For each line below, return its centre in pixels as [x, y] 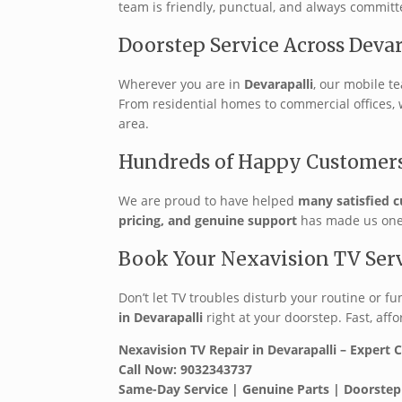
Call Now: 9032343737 [185, 370]
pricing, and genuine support [208, 221]
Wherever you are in [181, 84]
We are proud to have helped [208, 201]
